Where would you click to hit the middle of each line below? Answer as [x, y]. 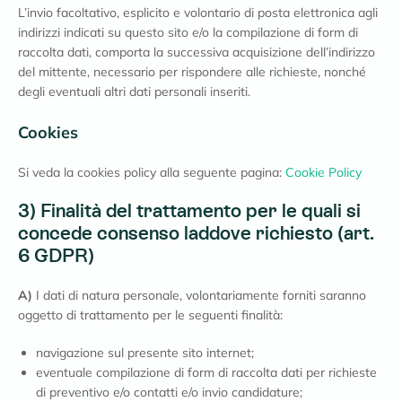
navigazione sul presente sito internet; [145, 353]
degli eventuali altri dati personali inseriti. [134, 92]
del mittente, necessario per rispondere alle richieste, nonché [192, 72]
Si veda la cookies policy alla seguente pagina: [152, 172]
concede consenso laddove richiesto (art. [196, 234]
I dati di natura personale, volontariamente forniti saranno [199, 295]
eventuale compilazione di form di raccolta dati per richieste [206, 372]
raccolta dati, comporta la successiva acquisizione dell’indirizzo [197, 52]
